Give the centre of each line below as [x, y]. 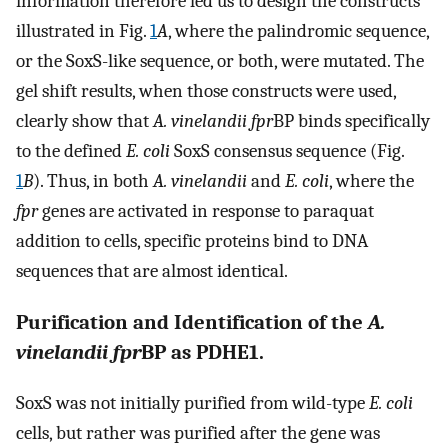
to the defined [71, 150]
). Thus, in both [93, 180]
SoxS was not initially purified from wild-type [192, 403]
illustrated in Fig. [83, 30]
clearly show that [84, 120]
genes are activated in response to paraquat [206, 210]
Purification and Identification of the [192, 321]
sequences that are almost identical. [152, 270]
